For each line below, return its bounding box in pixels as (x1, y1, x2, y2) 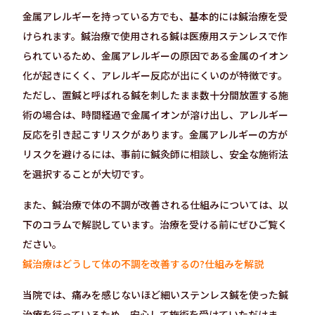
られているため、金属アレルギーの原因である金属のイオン (22, 49, 288, 63)
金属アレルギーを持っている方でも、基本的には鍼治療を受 (22, 9, 288, 23)
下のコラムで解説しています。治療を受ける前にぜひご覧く (22, 217, 288, 231)
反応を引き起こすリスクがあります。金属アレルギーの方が (22, 127, 288, 141)
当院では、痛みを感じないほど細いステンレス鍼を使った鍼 (22, 288, 288, 302)
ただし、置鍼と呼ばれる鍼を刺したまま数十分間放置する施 (22, 88, 288, 102)
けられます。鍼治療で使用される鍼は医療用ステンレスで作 (22, 29, 288, 43)
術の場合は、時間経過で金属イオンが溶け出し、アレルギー (22, 108, 288, 122)
